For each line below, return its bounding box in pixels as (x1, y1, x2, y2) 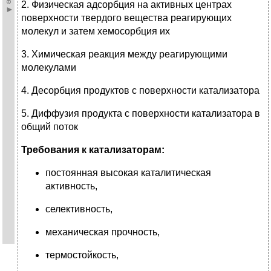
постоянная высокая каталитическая (45, 168, 211, 178)
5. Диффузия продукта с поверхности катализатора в (21, 108, 260, 119)
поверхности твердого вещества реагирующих (21, 13, 232, 24)
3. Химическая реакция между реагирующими (21, 49, 227, 60)
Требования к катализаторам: (21, 145, 165, 155)
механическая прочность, (45, 227, 160, 238)
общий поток (21, 122, 78, 132)
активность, (45, 181, 97, 192)
